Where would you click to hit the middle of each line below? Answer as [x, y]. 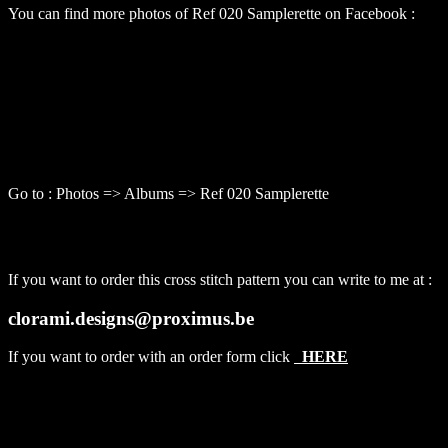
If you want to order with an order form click [151, 357]
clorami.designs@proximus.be [131, 318]
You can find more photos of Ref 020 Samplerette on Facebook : [211, 13]
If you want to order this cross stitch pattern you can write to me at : [220, 279]
